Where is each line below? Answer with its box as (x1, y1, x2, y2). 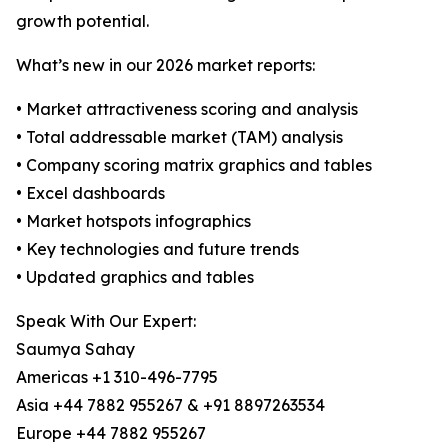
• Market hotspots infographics (16, 211, 251, 232)
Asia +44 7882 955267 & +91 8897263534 (16, 395, 325, 416)
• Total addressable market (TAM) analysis (16, 127, 343, 148)
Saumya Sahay (16, 339, 135, 360)
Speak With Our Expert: (16, 311, 196, 332)
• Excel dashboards (16, 183, 165, 204)
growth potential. (16, 11, 149, 32)
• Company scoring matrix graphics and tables (16, 155, 372, 176)
